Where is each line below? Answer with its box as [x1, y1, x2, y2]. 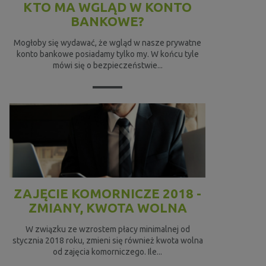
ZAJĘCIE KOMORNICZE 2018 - [14, 186, 201, 201]
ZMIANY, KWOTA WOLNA [28, 200, 187, 216]
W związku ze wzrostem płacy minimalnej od [25, 224, 190, 235]
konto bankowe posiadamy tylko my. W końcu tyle [16, 49, 199, 59]
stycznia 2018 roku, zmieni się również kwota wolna [12, 236, 203, 246]
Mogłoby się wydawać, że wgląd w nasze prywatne [14, 38, 201, 48]
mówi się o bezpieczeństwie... [52, 61, 163, 71]
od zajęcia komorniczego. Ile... [53, 247, 162, 257]
